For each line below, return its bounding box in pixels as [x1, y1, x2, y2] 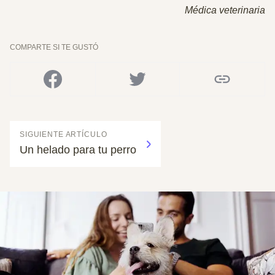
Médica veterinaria [185, 5, 265, 15]
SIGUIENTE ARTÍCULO [20, 130, 107, 139]
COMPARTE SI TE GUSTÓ [10, 43, 98, 52]
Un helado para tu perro [20, 144, 136, 156]
